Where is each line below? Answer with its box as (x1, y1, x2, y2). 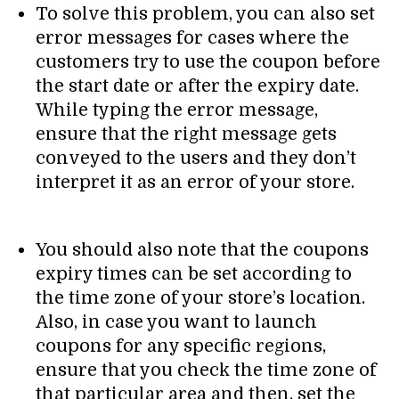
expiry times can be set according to (36, 263, 352, 284)
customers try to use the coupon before (36, 51, 380, 72)
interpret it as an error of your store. (36, 171, 354, 192)
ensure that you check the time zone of (36, 359, 377, 380)
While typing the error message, (36, 99, 318, 120)
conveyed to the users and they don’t (36, 147, 356, 168)
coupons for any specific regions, (36, 335, 326, 356)
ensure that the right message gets (36, 123, 337, 144)
